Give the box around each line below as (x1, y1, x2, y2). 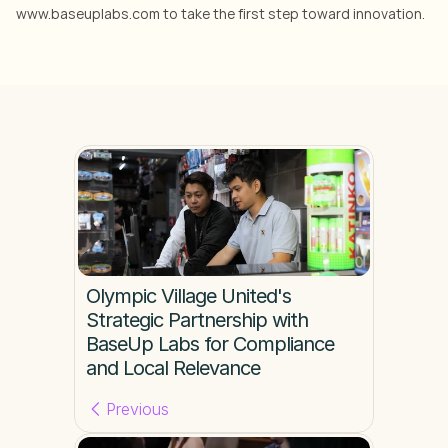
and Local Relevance (86, 356, 260, 380)
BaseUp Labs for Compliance (86, 332, 334, 356)
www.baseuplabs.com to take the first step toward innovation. (16, 4, 425, 23)
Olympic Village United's (86, 284, 291, 308)
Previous (106, 399, 169, 419)
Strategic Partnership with (86, 308, 308, 332)
